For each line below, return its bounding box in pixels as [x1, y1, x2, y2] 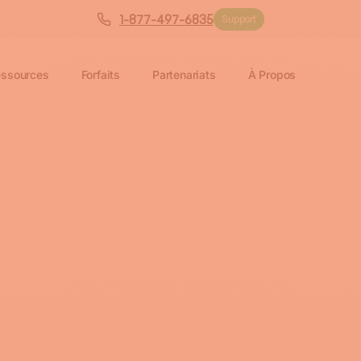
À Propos [247, 68, 297, 81]
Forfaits [81, 68, 121, 81]
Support [221, 13, 256, 25]
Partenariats [152, 68, 216, 81]
